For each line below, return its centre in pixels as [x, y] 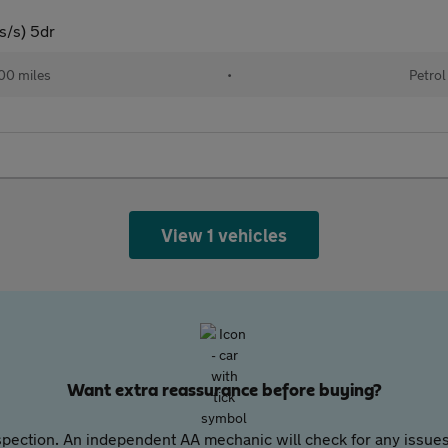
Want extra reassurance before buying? [224, 391]
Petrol [427, 74]
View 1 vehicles [224, 235]
